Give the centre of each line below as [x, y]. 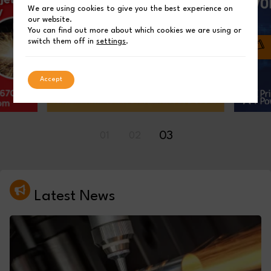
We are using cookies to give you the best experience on [131, 8]
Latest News [73, 197]
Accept [51, 79]
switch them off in [62, 41]
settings [111, 41]
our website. [50, 19]
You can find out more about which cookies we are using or [135, 30]
